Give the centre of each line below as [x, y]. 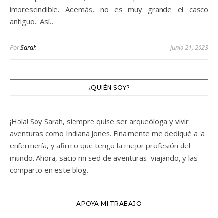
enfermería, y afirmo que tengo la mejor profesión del [100, 146]
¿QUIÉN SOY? [109, 88]
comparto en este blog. [49, 170]
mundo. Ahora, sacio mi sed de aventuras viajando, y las [104, 158]
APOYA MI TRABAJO [109, 204]
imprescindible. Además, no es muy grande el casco [109, 9]
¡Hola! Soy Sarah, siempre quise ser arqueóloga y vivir [99, 121]
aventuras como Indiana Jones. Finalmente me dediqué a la [107, 134]
